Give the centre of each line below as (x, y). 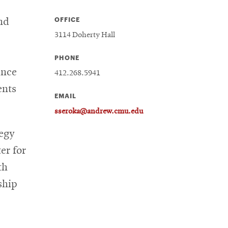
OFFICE (67, 19)
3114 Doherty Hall (85, 35)
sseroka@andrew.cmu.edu (99, 111)
